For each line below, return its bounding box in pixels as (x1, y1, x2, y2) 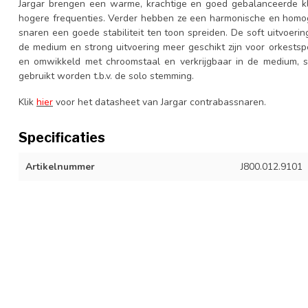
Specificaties (19, 129, 105, 146)
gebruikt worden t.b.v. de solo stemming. (19, 69, 194, 83)
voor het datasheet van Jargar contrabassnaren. (53, 96, 266, 109)
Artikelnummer (25, 160, 95, 174)
